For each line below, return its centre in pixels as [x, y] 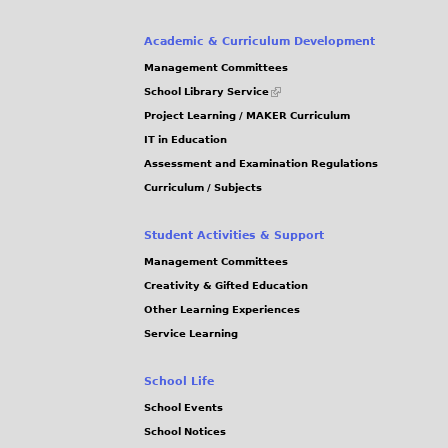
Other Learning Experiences [222, 310]
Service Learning [191, 334]
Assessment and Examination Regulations [261, 164]
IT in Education [185, 140]
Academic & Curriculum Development [259, 42]
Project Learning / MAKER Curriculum [247, 116]
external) [295, 118]
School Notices [185, 432]
